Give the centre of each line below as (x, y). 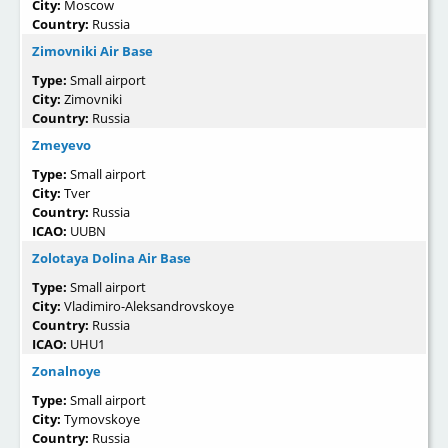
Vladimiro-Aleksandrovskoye (149, 306)
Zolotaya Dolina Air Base (111, 258)
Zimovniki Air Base (92, 51)
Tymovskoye (102, 419)
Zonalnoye (66, 371)
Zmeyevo (61, 145)
